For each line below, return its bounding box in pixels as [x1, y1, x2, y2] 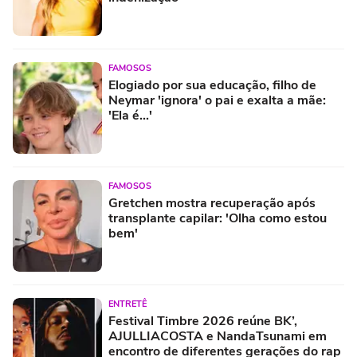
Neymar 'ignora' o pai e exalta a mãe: [108, 91, 326, 109]
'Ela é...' [108, 106, 152, 124]
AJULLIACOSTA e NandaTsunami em [108, 327, 327, 345]
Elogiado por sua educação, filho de [108, 76, 316, 94]
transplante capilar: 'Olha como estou [108, 209, 327, 227]
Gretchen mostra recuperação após [108, 194, 316, 212]
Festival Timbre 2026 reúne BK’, [108, 312, 297, 330]
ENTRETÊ [108, 297, 147, 310]
